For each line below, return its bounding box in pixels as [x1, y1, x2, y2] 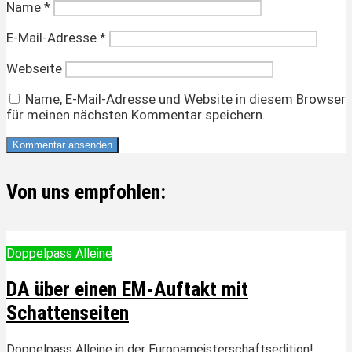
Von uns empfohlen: [6, 180, 166, 204]
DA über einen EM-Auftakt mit [6, 277, 248, 302]
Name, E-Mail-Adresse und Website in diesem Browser [25, 90, 346, 107]
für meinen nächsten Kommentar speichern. [6, 106, 266, 123]
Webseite [6, 60, 62, 76]
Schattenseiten [6, 301, 129, 325]
